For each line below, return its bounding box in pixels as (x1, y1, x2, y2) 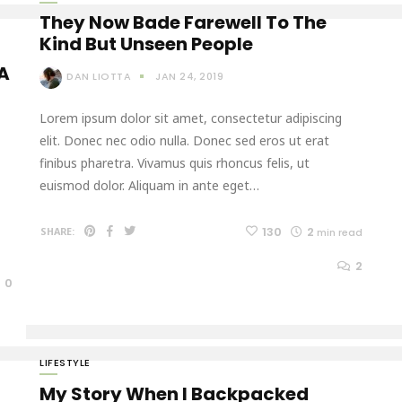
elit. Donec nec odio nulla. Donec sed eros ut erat (39, 131, 329, 149)
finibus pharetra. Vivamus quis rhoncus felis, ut (39, 153, 310, 171)
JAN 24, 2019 (155, 69, 223, 84)
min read (317, 224, 363, 240)
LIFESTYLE (39, 354, 91, 370)
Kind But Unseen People (39, 31, 253, 57)
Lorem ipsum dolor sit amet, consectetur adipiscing (39, 109, 342, 127)
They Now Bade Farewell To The (39, 10, 327, 36)
